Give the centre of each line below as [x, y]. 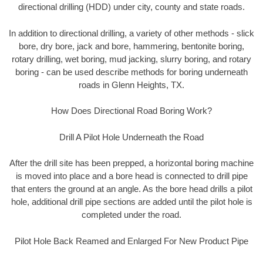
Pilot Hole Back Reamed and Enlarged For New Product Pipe [131, 241]
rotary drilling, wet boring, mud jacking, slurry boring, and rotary [131, 59]
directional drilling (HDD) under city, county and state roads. [131, 7]
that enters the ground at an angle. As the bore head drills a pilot [131, 189]
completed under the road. [131, 215]
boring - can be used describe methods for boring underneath [131, 72]
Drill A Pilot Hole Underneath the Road [131, 137]
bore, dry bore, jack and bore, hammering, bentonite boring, [131, 46]
